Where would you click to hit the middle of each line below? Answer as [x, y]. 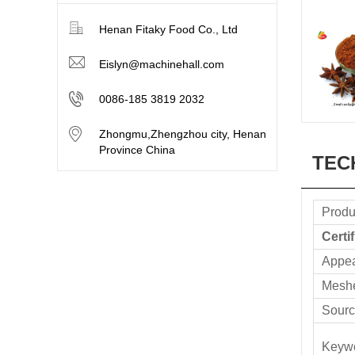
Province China [137, 150]
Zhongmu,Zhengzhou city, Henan [183, 134]
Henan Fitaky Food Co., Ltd [168, 29]
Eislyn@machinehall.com [162, 64]
